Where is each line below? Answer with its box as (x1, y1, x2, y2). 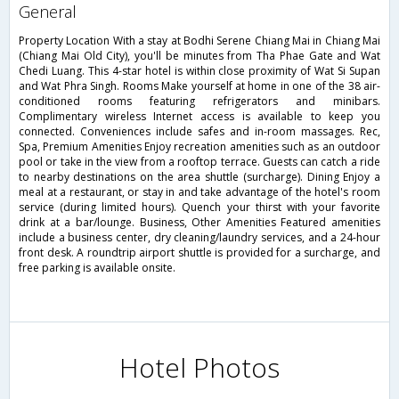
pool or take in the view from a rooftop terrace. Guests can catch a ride (19, 154, 380, 170)
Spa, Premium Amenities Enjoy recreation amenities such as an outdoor (19, 139, 380, 155)
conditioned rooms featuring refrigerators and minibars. (19, 94, 380, 110)
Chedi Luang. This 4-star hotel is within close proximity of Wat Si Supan (19, 63, 380, 79)
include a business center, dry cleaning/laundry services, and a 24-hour (19, 230, 380, 246)
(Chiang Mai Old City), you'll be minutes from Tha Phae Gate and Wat (19, 48, 380, 64)
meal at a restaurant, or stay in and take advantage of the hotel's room (19, 184, 380, 200)
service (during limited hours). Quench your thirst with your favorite (19, 199, 380, 216)
